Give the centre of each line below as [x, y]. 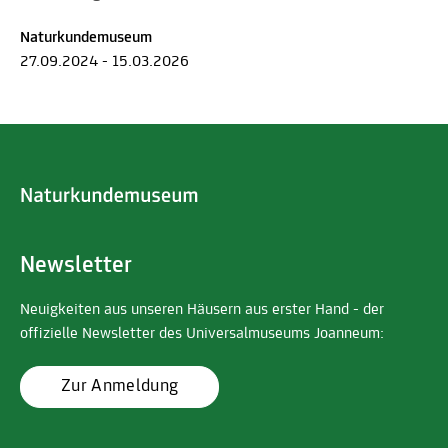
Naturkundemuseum [86, 37]
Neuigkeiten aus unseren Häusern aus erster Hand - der [202, 309]
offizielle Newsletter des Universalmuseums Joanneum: [202, 333]
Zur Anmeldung [120, 386]
